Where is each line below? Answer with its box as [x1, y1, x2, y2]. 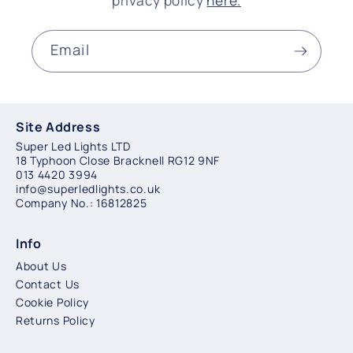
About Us [16, 258, 67, 273]
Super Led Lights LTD [16, 138, 131, 154]
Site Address [16, 117, 101, 136]
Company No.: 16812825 [16, 195, 147, 210]
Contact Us [16, 276, 80, 292]
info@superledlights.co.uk [16, 180, 161, 196]
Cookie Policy [16, 294, 89, 310]
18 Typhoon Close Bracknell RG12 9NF [16, 152, 221, 168]
